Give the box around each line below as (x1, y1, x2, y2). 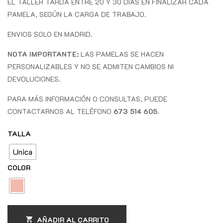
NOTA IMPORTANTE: (7, 49, 79, 59)
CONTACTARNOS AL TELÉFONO (7, 106, 113, 116)
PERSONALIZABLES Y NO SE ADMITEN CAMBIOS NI (7, 61, 174, 71)
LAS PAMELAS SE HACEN (79, 49, 164, 59)
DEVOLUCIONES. (7, 74, 61, 84)
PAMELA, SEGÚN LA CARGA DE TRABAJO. (7, 9, 146, 19)
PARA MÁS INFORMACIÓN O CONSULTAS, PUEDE (7, 94, 167, 104)
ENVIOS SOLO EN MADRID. (7, 29, 93, 39)
